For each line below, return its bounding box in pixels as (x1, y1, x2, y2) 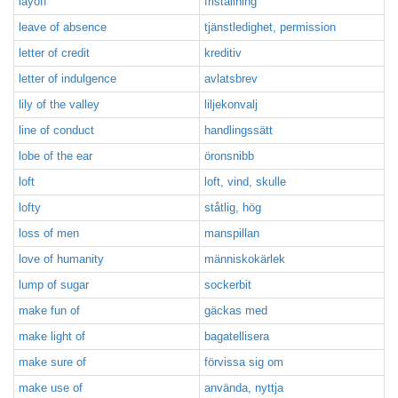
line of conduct (19, 123, 94, 137)
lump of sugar (19, 278, 89, 291)
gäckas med (204, 304, 267, 317)
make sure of (19, 355, 86, 369)
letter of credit (19, 46, 90, 60)
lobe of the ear (19, 149, 92, 163)
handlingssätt (204, 123, 273, 137)
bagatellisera (204, 330, 269, 343)
